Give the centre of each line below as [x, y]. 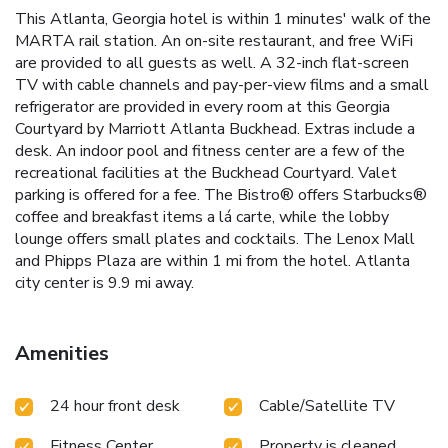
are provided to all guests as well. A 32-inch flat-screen [212, 62]
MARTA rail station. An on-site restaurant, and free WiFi [214, 40]
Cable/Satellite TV [327, 405]
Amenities [62, 353]
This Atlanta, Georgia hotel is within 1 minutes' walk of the [223, 18]
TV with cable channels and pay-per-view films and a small [222, 84]
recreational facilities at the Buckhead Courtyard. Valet [206, 172]
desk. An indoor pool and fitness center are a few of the [210, 150]
